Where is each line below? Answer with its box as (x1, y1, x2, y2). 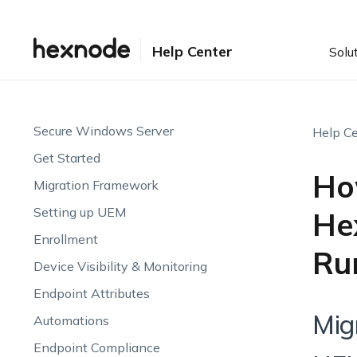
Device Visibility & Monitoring (33, 258, 207, 274)
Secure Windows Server (33, 123, 174, 139)
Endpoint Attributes (33, 285, 150, 301)
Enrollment (33, 231, 98, 247)
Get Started (33, 150, 100, 166)
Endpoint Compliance (33, 339, 160, 355)
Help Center (151, 41, 233, 61)
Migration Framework (33, 177, 159, 193)
